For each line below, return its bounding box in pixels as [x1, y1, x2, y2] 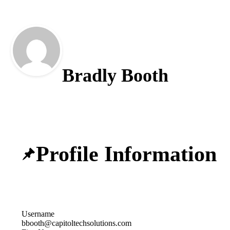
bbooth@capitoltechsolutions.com [22, 219, 131, 227]
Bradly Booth [62, 65, 168, 86]
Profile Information [36, 142, 217, 166]
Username [22, 209, 54, 218]
